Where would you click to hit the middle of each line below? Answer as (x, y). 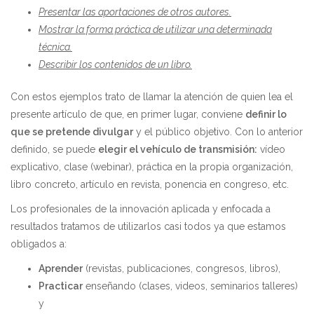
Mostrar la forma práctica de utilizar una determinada (155, 29)
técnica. (55, 47)
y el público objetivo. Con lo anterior (218, 132)
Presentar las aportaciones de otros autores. (135, 12)
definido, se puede (54, 149)
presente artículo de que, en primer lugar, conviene (128, 114)
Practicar (61, 286)
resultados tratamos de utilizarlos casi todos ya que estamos (148, 226)
